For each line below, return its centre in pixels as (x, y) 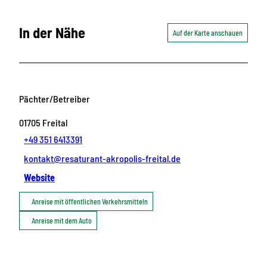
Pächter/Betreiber (55, 98)
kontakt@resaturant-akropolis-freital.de (103, 158)
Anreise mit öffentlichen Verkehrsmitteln (90, 201)
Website (40, 177)
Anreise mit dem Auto (62, 220)
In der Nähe (52, 33)
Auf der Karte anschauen (208, 33)
